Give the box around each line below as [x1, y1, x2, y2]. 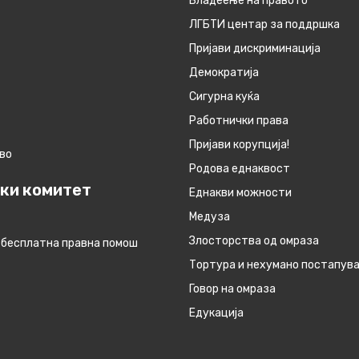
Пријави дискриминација [189, 42, 321, 56]
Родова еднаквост [189, 162, 290, 176]
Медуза [189, 210, 230, 224]
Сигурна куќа [189, 90, 260, 104]
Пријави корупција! [189, 138, 289, 152]
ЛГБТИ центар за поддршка [189, 18, 340, 32]
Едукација [189, 306, 244, 321]
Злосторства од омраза [189, 234, 319, 248]
